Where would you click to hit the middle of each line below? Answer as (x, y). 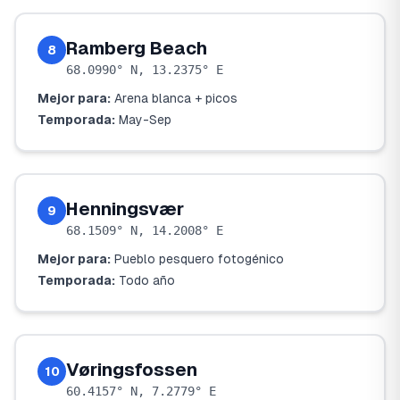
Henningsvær (125, 209)
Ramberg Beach (137, 48)
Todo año (147, 280)
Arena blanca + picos (176, 98)
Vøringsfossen (132, 370)
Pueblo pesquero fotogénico (199, 259)
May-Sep (145, 120)
